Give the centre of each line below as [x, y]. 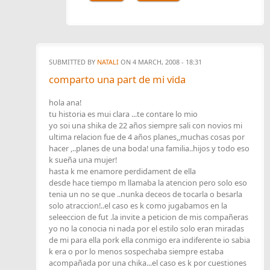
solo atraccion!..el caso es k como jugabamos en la [138, 206]
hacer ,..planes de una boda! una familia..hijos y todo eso [149, 149]
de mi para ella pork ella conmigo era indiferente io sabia [149, 240]
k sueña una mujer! [83, 160]
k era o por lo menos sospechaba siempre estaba [136, 252]
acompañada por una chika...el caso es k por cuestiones [148, 263]
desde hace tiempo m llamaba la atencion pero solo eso [148, 183]
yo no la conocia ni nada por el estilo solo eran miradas [146, 229]
